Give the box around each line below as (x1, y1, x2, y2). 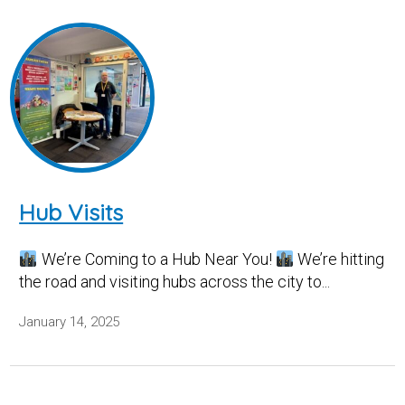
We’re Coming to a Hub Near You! (37, 249, 276, 268)
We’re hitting (294, 249, 385, 268)
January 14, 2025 (19, 313, 120, 330)
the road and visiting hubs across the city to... (19, 271, 331, 291)
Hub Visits (19, 198, 124, 226)
